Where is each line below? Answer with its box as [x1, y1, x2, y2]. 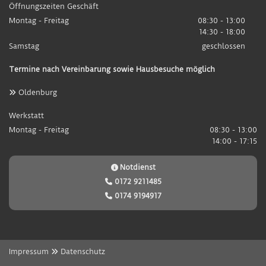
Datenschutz [61, 246, 105, 256]
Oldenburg [16, 87, 57, 97]
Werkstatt [9, 110, 44, 120]
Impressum [9, 246, 49, 256]
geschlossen [202, 41, 245, 50]
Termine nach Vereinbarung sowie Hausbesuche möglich [9, 64, 215, 74]
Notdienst [119, 162, 156, 172]
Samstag [9, 41, 39, 50]
